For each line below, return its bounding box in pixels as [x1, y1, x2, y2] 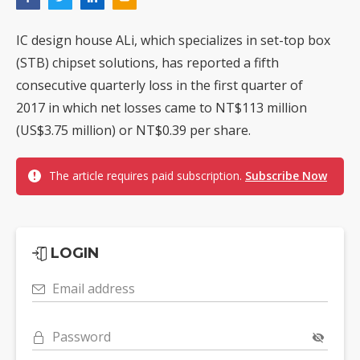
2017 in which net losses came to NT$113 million [16, 99, 307, 117]
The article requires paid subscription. [49, 168, 245, 184]
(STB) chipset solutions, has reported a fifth [16, 54, 279, 72]
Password [52, 328, 111, 346]
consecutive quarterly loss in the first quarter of [16, 76, 303, 95]
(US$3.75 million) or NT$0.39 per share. [16, 121, 251, 140]
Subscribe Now [245, 168, 327, 184]
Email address [52, 280, 135, 298]
